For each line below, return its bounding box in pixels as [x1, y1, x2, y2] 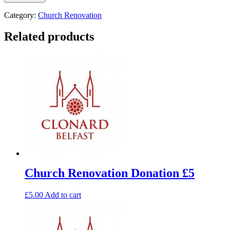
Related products [4, 30, 94, 44]
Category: [4, 10, 38, 20]
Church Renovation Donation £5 [25, 166, 195, 180]
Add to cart [45, 190, 81, 200]
